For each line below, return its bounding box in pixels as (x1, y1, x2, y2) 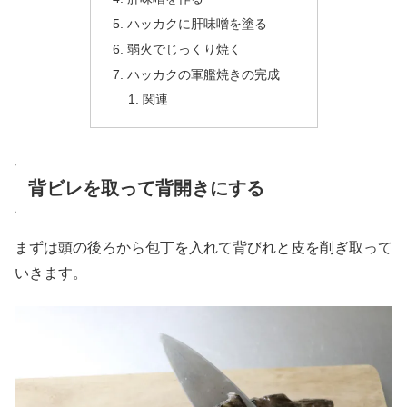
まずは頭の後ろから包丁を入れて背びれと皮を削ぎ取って (15, 239, 392, 255)
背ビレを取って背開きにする (28, 177, 264, 198)
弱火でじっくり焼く (126, 41, 242, 56)
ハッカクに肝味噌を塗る (126, 15, 267, 31)
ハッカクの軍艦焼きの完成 (126, 66, 280, 82)
